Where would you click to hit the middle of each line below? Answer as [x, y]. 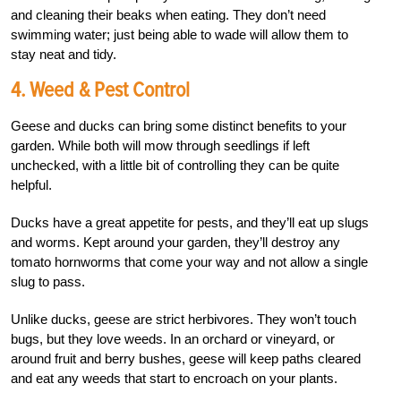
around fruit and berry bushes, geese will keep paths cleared [186, 359]
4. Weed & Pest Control [100, 90]
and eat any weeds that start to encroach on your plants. [174, 379]
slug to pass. [48, 282]
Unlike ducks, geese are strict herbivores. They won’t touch [183, 320]
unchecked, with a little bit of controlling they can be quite [175, 166]
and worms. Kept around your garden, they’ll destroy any [175, 243]
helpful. [31, 185]
